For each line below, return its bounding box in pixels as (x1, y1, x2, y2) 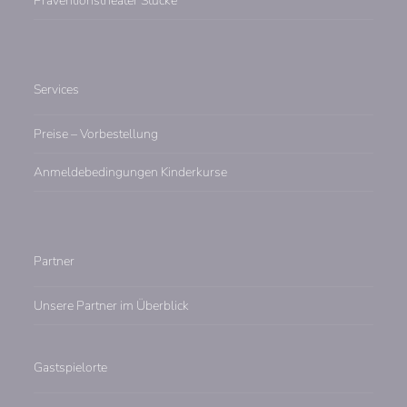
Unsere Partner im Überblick (34, 296, 190, 314)
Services (34, 80, 80, 98)
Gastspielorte (34, 358, 108, 376)
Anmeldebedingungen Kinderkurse (34, 163, 228, 181)
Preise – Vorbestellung (34, 124, 159, 143)
